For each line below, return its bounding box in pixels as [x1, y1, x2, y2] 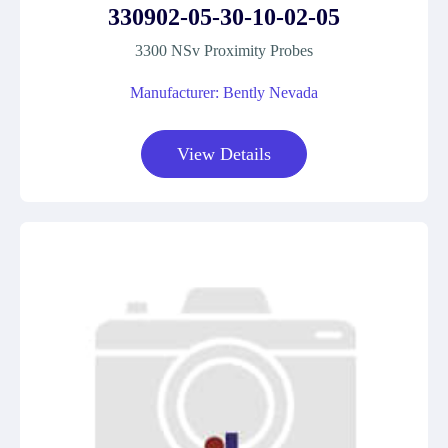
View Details [177, 144, 271, 164]
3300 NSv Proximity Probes [135, 42, 313, 59]
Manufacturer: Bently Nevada [130, 84, 318, 101]
